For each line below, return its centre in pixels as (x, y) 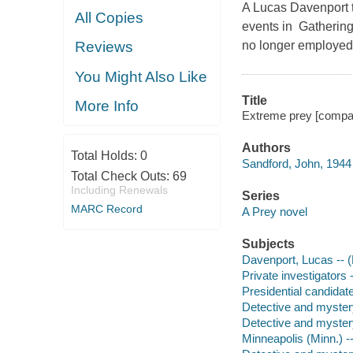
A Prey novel (274, 211)
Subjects (268, 243)
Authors (266, 148)
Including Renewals (119, 190)
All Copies (110, 17)
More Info (107, 106)
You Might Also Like (141, 76)
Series (260, 196)
